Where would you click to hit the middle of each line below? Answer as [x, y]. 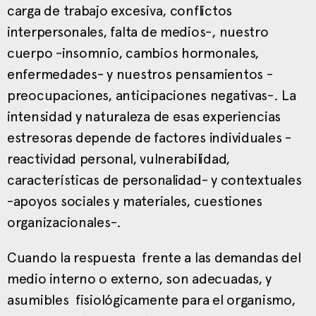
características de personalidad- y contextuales [154, 180]
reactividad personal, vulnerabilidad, [119, 158]
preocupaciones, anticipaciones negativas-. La [152, 95]
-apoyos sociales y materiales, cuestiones [135, 201]
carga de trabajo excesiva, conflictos [120, 10]
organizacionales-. [65, 222]
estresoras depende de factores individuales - [149, 137]
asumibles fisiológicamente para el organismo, [153, 299]
